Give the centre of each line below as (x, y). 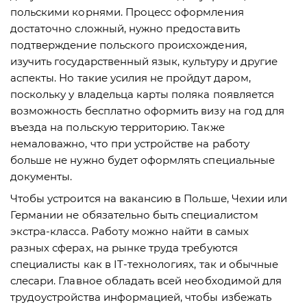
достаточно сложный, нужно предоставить (125, 28)
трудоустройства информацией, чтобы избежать (141, 297)
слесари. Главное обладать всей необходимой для (146, 280)
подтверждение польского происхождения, (128, 45)
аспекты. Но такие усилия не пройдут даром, (131, 77)
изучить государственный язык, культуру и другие (144, 61)
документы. (41, 176)
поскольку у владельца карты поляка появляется (143, 94)
